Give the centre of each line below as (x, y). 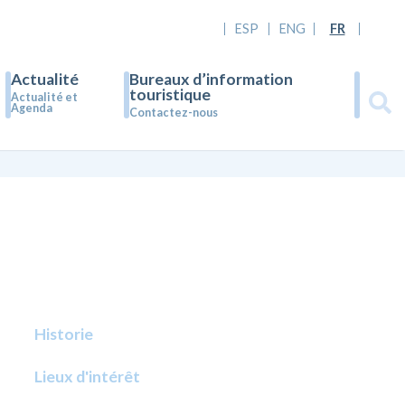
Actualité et (45, 97)
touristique (170, 94)
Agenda (32, 108)
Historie (64, 334)
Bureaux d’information (211, 79)
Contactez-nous (173, 113)
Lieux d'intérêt (88, 377)
